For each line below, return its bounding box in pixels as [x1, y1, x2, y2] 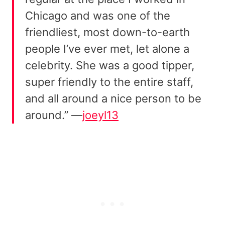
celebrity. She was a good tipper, [25, 59, 194, 72]
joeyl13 [82, 108, 119, 122]
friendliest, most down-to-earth [25, 26, 190, 39]
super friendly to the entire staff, [25, 75, 193, 89]
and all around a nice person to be [25, 92, 201, 105]
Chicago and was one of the [25, 9, 170, 23]
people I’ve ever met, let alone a [25, 42, 189, 56]
